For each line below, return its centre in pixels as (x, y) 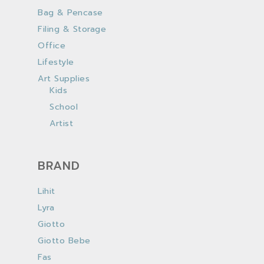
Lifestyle (56, 62)
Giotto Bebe (64, 241)
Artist (61, 123)
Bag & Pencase (70, 13)
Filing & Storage (72, 29)
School (64, 107)
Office (52, 46)
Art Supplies (64, 79)
